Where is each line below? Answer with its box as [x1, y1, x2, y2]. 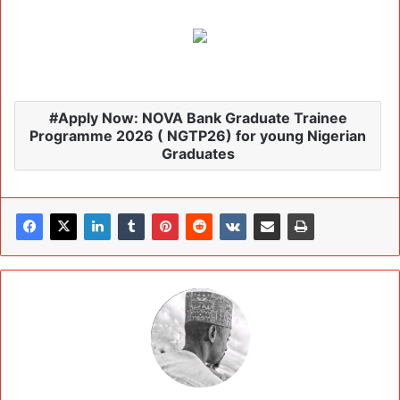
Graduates [161, 145, 235, 163]
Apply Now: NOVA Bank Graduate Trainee [57, 109, 347, 128]
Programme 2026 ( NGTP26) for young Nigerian [29, 127, 366, 146]
